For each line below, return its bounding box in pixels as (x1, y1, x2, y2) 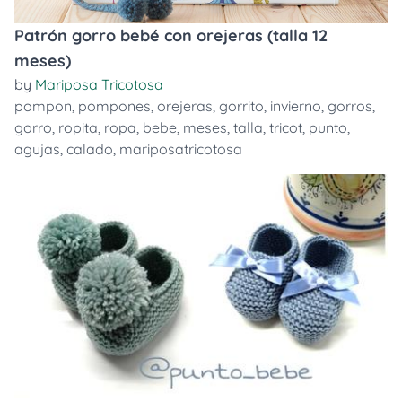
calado (66, 140, 113, 158)
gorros (328, 97, 372, 115)
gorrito (219, 97, 264, 115)
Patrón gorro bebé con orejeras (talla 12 (14, 25, 328, 46)
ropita (58, 118, 98, 136)
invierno (270, 97, 321, 115)
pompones (78, 97, 151, 115)
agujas (14, 140, 60, 158)
